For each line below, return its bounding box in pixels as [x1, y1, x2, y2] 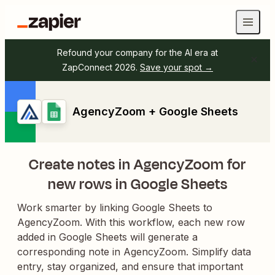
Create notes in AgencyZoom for [29, 154, 246, 175]
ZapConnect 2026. [62, 62, 137, 72]
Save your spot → [140, 62, 213, 72]
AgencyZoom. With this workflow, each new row [17, 216, 245, 228]
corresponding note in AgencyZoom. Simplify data [17, 246, 251, 258]
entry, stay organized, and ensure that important [17, 260, 243, 273]
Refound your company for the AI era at [57, 47, 218, 58]
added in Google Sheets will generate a [17, 231, 198, 243]
